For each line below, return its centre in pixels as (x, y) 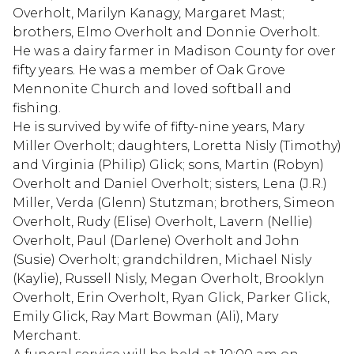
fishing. (37, 107)
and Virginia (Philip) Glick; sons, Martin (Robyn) (168, 164)
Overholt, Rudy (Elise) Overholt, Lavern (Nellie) (163, 221)
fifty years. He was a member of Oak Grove (149, 70)
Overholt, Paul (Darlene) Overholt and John (156, 240)
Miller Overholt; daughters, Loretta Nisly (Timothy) (177, 145)
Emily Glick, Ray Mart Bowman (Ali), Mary (145, 316)
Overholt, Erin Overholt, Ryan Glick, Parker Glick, (171, 297)
